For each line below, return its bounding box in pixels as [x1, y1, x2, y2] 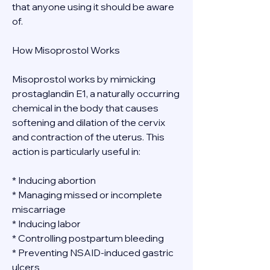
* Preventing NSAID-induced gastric [12, 246, 174, 259]
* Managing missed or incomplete [12, 189, 162, 201]
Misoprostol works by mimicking [12, 73, 155, 85]
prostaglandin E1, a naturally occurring [12, 87, 180, 99]
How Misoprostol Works [12, 44, 120, 56]
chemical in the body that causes [12, 102, 159, 114]
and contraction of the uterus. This [12, 131, 165, 143]
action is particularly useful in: [12, 145, 140, 157]
